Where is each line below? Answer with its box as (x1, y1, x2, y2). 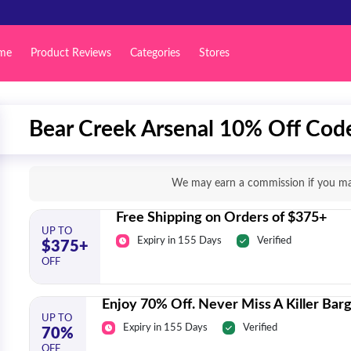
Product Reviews (30, 47, 111, 59)
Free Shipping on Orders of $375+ (116, 211, 327, 225)
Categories (129, 47, 180, 59)
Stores (198, 47, 230, 59)
